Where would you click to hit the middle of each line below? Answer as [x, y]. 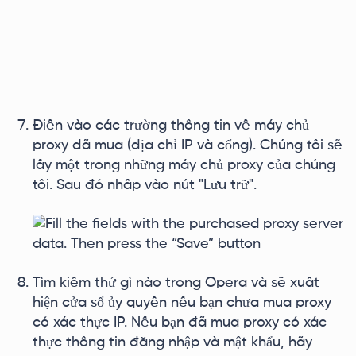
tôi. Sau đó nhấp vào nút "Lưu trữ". [145, 185]
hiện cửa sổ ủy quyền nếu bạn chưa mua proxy [182, 303]
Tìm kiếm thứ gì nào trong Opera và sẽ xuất [176, 283]
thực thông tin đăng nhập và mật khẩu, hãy [172, 342]
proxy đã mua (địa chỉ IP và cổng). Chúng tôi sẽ [188, 145]
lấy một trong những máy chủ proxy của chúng [184, 165]
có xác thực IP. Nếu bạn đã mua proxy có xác [180, 323]
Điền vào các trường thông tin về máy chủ [171, 126]
